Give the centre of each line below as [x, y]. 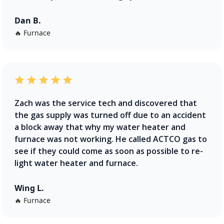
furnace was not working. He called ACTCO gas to [111, 139]
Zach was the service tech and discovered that [106, 103]
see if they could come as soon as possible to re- [109, 151]
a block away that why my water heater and [100, 127]
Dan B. [28, 20]
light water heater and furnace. [76, 163]
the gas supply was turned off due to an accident [110, 115]
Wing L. [29, 188]
